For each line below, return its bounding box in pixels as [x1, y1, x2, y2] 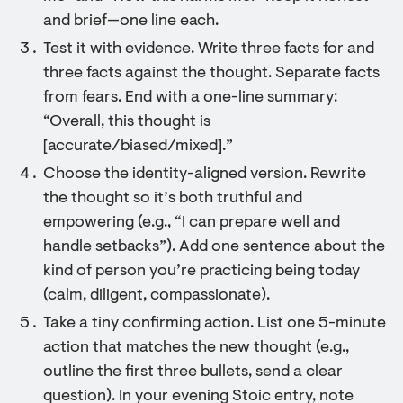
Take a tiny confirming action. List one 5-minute [43, 316, 386, 332]
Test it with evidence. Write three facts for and [43, 41, 374, 58]
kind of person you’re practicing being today [43, 264, 360, 280]
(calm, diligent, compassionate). [43, 288, 270, 304]
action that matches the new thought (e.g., [43, 340, 349, 356]
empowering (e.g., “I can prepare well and [43, 215, 340, 231]
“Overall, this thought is [43, 114, 210, 130]
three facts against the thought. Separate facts [43, 66, 380, 82]
